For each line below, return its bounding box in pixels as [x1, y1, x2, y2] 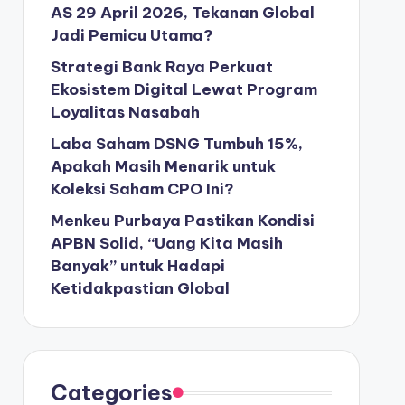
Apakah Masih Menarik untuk [50, 156, 276, 176]
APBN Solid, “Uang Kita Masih [50, 233, 283, 253]
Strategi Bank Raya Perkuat [50, 57, 273, 77]
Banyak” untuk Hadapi [50, 256, 225, 276]
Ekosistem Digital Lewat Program [50, 80, 317, 99]
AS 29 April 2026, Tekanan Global [50, 3, 315, 23]
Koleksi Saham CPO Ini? [50, 179, 234, 199]
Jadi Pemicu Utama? [50, 25, 213, 45]
